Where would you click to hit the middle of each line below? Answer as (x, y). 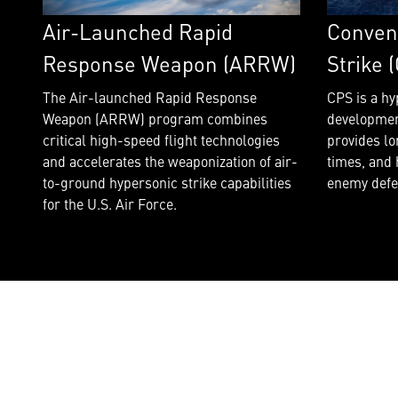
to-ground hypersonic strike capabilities (167, 182)
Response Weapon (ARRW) (169, 63)
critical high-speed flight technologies (161, 139)
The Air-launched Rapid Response (150, 96)
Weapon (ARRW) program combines (155, 118)
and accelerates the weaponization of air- (170, 160)
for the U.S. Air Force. (110, 203)
